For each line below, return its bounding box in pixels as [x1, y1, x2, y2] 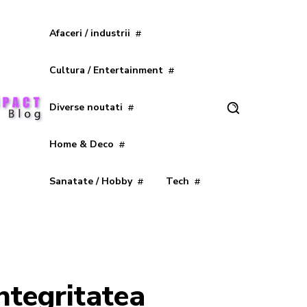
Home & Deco [49, 138, 114, 151]
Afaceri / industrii [49, 27, 130, 40]
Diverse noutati [49, 101, 123, 114]
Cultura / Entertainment [49, 64, 163, 77]
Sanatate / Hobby [49, 175, 132, 188]
